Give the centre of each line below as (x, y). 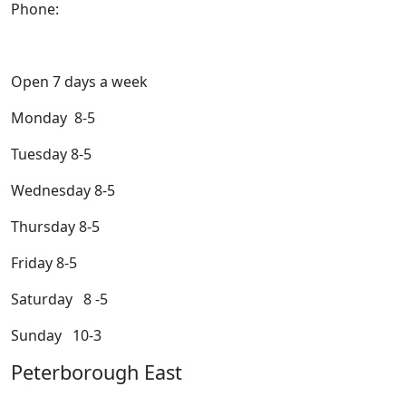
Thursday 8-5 (55, 226)
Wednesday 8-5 (63, 190)
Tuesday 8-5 (51, 154)
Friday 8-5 (44, 262)
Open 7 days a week (79, 81)
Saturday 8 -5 (59, 299)
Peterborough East (97, 372)
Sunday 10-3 (56, 335)
